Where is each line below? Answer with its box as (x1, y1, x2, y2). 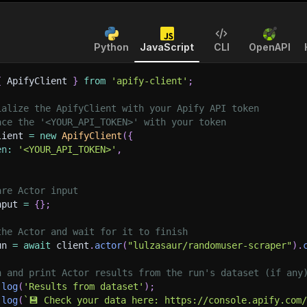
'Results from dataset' (23, 281, 144, 292)
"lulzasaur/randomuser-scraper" (127, 240, 292, 251)
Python (94, 41, 129, 53)
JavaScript (140, 41, 194, 53)
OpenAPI (249, 41, 291, 53)
